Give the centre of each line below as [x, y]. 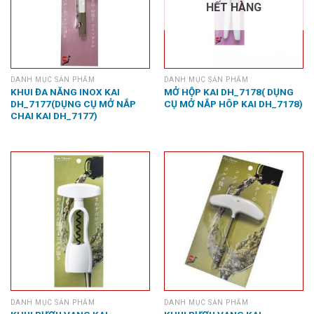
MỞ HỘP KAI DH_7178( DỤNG [228, 91]
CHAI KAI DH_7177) [54, 115]
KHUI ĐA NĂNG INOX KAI [65, 91]
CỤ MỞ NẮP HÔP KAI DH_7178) [233, 103]
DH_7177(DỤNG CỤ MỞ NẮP [73, 103]
